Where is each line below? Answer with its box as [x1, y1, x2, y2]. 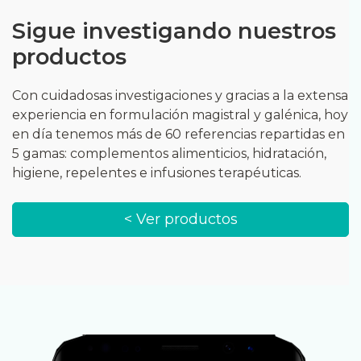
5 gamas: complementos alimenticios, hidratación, [12, 145, 326, 161]
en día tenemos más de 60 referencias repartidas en [12, 126, 345, 142]
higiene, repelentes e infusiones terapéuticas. [12, 164, 301, 180]
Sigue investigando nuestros [12, 17, 336, 44]
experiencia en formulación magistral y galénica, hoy [12, 106, 348, 122]
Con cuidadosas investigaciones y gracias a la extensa [12, 87, 348, 103]
